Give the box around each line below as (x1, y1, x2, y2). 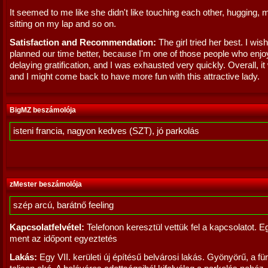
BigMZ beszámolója (10, 106, 76, 114)
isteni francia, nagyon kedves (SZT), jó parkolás (13, 126, 199, 136)
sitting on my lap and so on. (10, 19, 116, 29)
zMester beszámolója (10, 180, 82, 188)
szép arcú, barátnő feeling (13, 200, 114, 210)
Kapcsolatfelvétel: (10, 223, 84, 232)
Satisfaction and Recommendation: (10, 38, 156, 47)
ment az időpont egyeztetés (10, 234, 117, 243)
